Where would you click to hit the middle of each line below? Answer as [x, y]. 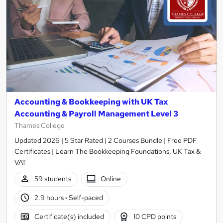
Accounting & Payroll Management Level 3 [96, 113]
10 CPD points [155, 217]
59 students [53, 179]
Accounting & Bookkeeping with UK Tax [91, 102]
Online [111, 179]
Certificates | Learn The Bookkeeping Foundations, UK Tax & [108, 151]
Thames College [40, 125]
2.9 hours [50, 198]
